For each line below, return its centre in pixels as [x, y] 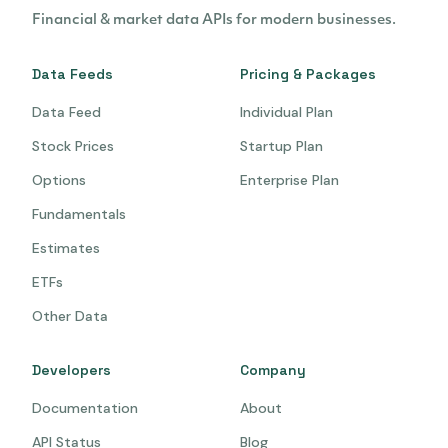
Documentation [85, 407]
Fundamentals [79, 213]
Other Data [70, 315]
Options [59, 179]
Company [273, 369]
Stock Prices [73, 145]
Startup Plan [281, 145]
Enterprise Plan [289, 179]
